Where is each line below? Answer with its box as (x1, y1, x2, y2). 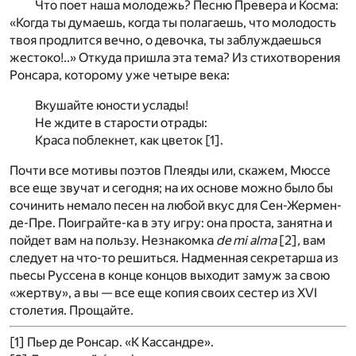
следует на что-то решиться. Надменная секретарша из (10, 250, 339, 266)
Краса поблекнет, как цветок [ (35, 133, 210, 149)
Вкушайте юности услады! (35, 98, 188, 114)
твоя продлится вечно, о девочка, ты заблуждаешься (10, 33, 321, 48)
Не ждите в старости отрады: (35, 115, 207, 131)
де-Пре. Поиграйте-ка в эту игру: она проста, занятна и (10, 215, 332, 231)
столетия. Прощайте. (10, 303, 133, 319)
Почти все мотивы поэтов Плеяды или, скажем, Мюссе (10, 163, 331, 179)
